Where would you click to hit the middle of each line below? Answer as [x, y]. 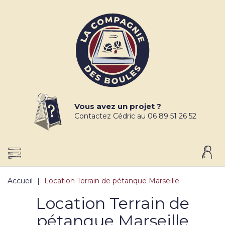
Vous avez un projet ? [118, 106]
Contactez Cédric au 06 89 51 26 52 [135, 116]
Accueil [20, 181]
